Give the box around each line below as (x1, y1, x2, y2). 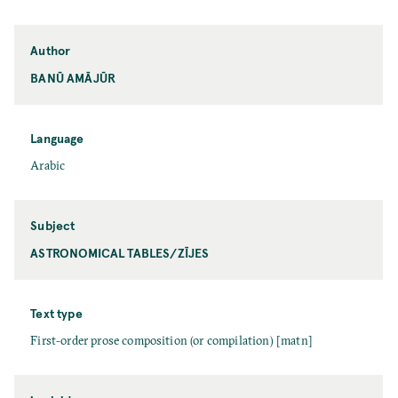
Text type (30, 304, 83, 322)
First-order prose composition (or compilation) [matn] (30, 332, 313, 348)
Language (30, 129, 84, 147)
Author (30, 41, 71, 59)
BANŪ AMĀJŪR (30, 68, 116, 86)
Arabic (30, 157, 66, 173)
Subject (30, 216, 76, 234)
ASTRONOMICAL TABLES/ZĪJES (30, 243, 210, 261)
